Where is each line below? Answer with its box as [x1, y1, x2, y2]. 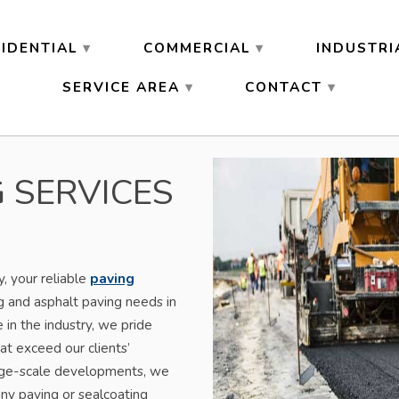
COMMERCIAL [142, 38, 250, 57]
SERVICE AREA [61, 77, 180, 96]
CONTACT [244, 77, 322, 96]
